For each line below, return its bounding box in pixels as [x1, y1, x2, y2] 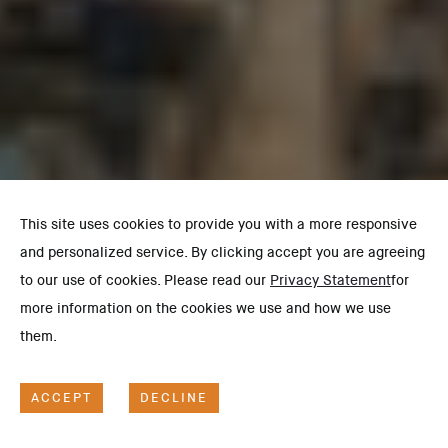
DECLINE [140, 389, 208, 406]
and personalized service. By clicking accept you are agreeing [20, 243, 425, 261]
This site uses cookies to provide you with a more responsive [20, 215, 417, 233]
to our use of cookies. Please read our [20, 271, 270, 289]
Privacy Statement [270, 271, 391, 289]
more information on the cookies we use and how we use [20, 299, 391, 317]
